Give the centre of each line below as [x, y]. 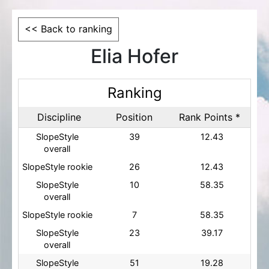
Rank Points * [210, 117]
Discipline [59, 117]
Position [134, 117]
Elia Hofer [134, 56]
